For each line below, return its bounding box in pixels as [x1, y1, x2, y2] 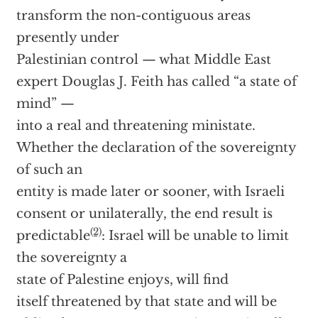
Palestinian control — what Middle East [16, 52, 271, 67]
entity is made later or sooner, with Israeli [16, 184, 285, 199]
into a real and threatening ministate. [16, 118, 256, 133]
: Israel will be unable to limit [101, 228, 289, 243]
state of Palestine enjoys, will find [16, 272, 229, 287]
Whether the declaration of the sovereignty [16, 140, 296, 155]
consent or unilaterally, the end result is [16, 206, 273, 221]
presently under [16, 30, 119, 45]
